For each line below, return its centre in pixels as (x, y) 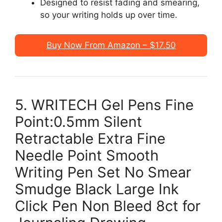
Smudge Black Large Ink (97, 189)
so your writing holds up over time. (109, 15)
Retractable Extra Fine (90, 138)
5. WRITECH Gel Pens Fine (104, 105)
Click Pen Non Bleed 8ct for (108, 206)
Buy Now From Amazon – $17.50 (111, 45)
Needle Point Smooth (87, 155)
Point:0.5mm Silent (79, 121)
